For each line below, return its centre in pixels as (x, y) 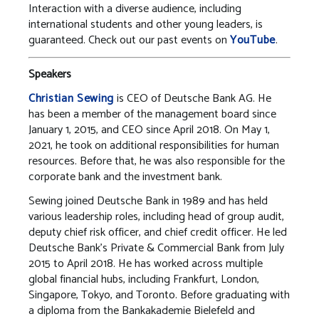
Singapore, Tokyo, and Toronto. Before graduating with (159, 295)
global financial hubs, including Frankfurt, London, (144, 279)
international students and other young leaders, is (146, 24)
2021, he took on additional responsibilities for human (154, 145)
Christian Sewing (72, 98)
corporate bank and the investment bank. (127, 177)
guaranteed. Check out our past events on (129, 40)
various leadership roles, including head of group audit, (156, 216)
